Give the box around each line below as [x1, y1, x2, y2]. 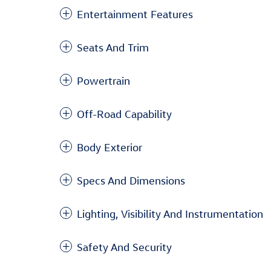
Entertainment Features [77, 8, 193, 21]
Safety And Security [77, 241, 172, 253]
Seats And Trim [77, 41, 149, 54]
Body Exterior [77, 141, 142, 154]
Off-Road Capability [77, 108, 172, 120]
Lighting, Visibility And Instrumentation [77, 207, 263, 220]
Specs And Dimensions [77, 174, 185, 187]
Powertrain [77, 74, 130, 87]
